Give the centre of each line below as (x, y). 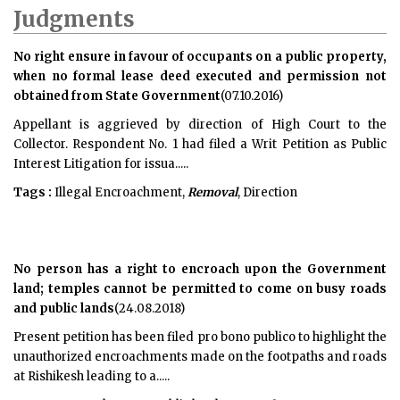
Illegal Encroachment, (120, 192)
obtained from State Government (117, 96)
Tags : (33, 192)
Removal (212, 192)
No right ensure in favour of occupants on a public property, (200, 57)
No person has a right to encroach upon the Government (200, 269)
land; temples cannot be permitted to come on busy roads (200, 289)
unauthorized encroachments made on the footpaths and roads (200, 357)
